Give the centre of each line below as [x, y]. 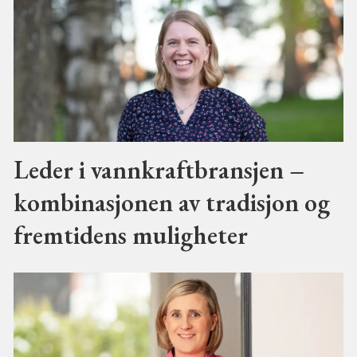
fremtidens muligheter [130, 234]
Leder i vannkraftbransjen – [159, 169]
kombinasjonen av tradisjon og [171, 202]
